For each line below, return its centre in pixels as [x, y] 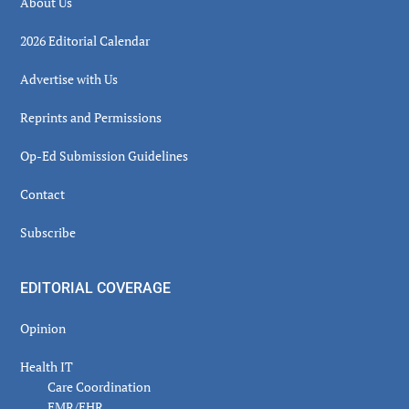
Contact [43, 194]
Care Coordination [100, 387]
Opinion [43, 329]
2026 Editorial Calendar [85, 41]
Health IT [47, 367]
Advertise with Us [69, 79]
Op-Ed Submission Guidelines [105, 156]
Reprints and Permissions [91, 118]
